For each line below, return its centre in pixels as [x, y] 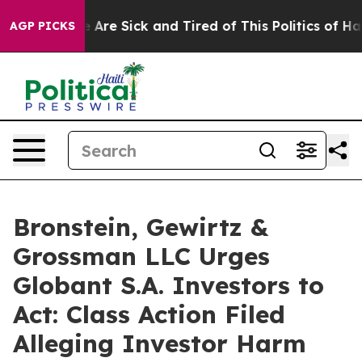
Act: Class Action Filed [149, 314]
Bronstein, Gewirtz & [141, 227]
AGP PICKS [42, 26]
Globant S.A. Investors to [168, 285]
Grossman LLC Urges [141, 256]
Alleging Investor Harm [160, 343]
